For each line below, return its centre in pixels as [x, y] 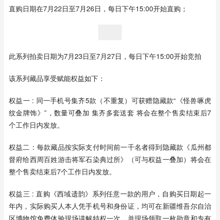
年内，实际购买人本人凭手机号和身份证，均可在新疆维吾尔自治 [110, 206]
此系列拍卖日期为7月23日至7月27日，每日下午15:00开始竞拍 [105, 56]
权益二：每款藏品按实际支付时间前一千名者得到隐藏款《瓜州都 [110, 147]
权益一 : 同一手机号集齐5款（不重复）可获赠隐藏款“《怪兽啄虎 [110, 100]
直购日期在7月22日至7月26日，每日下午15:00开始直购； [98, 8]
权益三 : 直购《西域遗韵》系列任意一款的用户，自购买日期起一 [110, 193]
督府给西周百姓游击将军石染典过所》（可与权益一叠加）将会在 [110, 159]
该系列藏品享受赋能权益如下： [57, 78]
